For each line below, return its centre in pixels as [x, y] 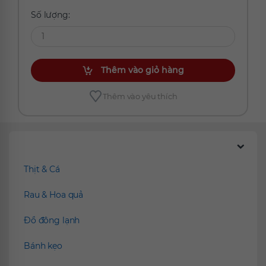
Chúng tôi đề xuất [64, 147]
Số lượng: [50, 15]
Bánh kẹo [43, 246]
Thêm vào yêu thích [140, 96]
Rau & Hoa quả [54, 195]
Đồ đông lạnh [52, 221]
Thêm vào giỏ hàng [143, 70]
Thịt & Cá [42, 170]
